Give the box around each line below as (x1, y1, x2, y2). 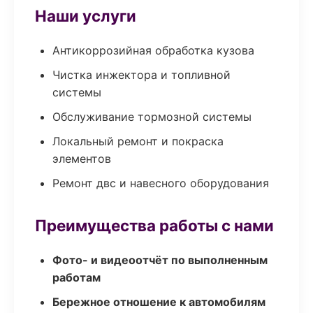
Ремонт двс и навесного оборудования (52, 176, 269, 190)
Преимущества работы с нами (35, 216, 274, 235)
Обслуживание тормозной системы (52, 110, 252, 124)
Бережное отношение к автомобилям (52, 295, 265, 309)
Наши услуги (35, 6, 136, 25)
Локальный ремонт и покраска (52, 134, 224, 148)
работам (52, 270, 101, 284)
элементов (52, 152, 111, 166)
